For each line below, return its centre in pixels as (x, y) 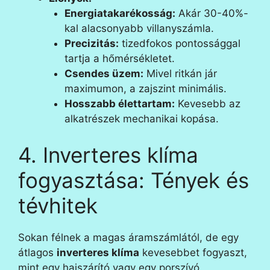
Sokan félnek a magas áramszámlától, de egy (128, 237)
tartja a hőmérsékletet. (119, 58)
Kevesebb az (207, 104)
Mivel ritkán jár (180, 74)
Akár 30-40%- (212, 13)
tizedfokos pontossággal (179, 43)
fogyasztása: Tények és (133, 180)
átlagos (37, 252)
